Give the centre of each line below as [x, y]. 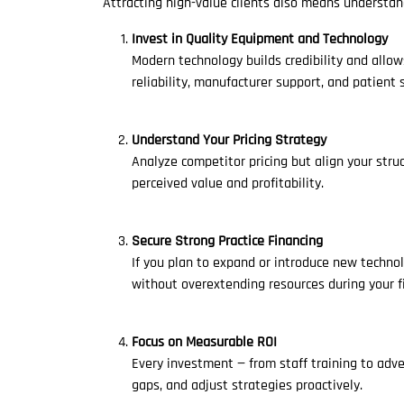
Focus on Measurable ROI [204, 342]
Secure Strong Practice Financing [227, 241]
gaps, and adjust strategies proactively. [247, 386]
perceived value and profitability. [228, 184]
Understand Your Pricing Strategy [229, 140]
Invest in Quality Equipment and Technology [260, 39]
